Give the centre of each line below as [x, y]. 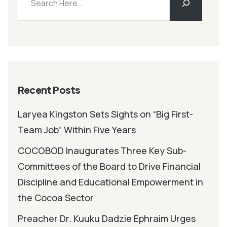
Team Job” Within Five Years [77, 129]
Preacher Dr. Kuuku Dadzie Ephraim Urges [107, 218]
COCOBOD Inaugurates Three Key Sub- [102, 150]
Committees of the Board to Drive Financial [109, 166]
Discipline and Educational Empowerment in [110, 182]
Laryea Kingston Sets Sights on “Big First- [105, 114]
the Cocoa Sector [56, 197]
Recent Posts [49, 90]
